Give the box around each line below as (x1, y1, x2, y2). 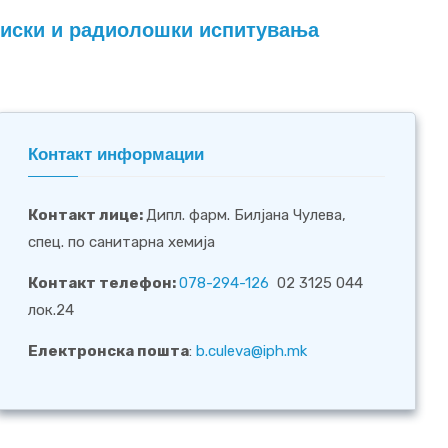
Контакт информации (28, 144, 205, 164)
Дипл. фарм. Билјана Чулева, (146, 205, 347, 224)
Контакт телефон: (28, 273, 180, 292)
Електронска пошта (28, 341, 190, 360)
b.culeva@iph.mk (196, 341, 308, 360)
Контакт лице (28, 205, 140, 224)
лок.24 (28, 300, 75, 319)
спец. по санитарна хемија (28, 232, 216, 251)
